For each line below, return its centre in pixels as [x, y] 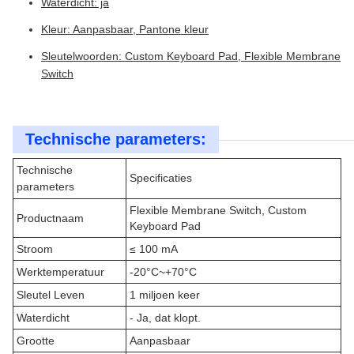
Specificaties [161, 178]
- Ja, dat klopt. [165, 318]
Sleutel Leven [51, 295]
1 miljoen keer [165, 295]
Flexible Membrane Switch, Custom [218, 210]
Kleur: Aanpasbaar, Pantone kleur [125, 29]
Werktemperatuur [60, 272]
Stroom [35, 249]
